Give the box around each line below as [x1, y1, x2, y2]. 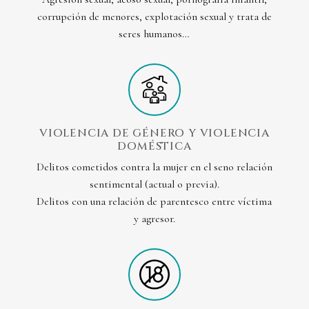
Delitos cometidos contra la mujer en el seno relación [36, 160, 272, 175]
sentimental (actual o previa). [89, 177, 219, 192]
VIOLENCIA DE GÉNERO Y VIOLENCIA [39, 126, 270, 141]
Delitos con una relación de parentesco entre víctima [37, 195, 272, 209]
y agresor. [133, 212, 175, 226]
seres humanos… [119, 27, 190, 41]
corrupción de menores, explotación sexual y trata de [37, 10, 272, 24]
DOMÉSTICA [117, 139, 192, 154]
